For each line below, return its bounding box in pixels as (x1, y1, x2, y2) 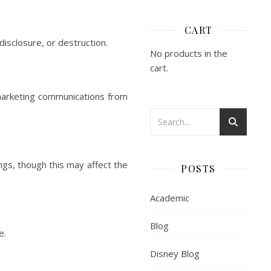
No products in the (150, 47, 227, 59)
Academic (150, 192, 189, 204)
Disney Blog (150, 247, 200, 260)
